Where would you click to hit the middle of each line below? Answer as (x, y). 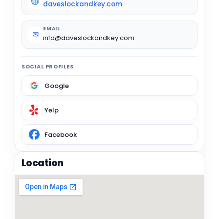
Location (43, 163)
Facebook (61, 134)
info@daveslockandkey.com (89, 38)
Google (57, 86)
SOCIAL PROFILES (48, 67)
